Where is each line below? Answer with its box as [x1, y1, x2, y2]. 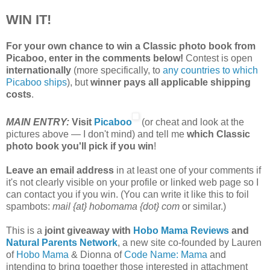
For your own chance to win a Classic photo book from [6, 41, 256, 52]
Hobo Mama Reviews [133, 225, 229, 236]
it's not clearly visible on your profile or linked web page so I [6, 177, 259, 188]
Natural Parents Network [6, 237, 118, 248]
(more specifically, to [71, 65, 163, 76]
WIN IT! [6, 12, 51, 28]
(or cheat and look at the [139, 117, 244, 128]
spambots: [6, 201, 52, 212]
